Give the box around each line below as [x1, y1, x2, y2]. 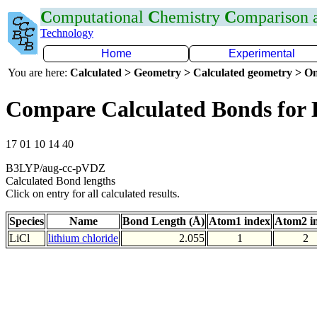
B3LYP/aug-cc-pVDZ [6, 161, 105, 174]
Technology [40, 27, 93, 39]
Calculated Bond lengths [6, 174, 115, 187]
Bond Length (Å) [122, 214, 204, 227]
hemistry [160, 8, 224, 26]
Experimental [229, 47, 295, 59]
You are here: [8, 67, 70, 79]
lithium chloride [48, 231, 118, 244]
